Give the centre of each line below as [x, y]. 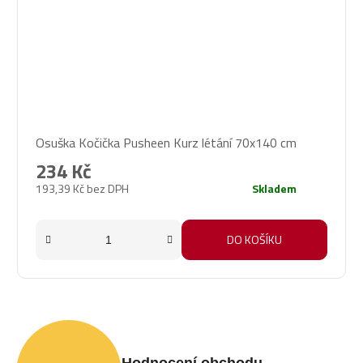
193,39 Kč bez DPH [82, 189]
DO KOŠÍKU [254, 240]
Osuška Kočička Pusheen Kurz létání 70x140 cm [166, 143]
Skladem [274, 189]
